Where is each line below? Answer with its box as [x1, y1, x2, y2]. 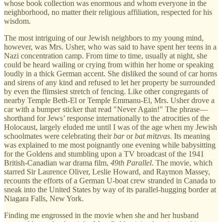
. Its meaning [170, 131, 210, 140]
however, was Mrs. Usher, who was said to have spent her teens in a [4, 42, 217, 51]
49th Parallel [111, 158, 152, 167]
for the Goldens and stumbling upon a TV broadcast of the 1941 [4, 149, 204, 158]
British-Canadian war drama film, [4, 158, 111, 167]
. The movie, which [152, 158, 213, 167]
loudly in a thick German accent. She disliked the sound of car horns [4, 69, 217, 78]
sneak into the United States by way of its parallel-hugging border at [4, 185, 216, 194]
